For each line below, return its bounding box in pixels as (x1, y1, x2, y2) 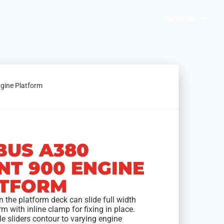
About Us (163, 13, 195, 23)
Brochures (7, 13, 43, 23)
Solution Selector (68, 13, 131, 23)
